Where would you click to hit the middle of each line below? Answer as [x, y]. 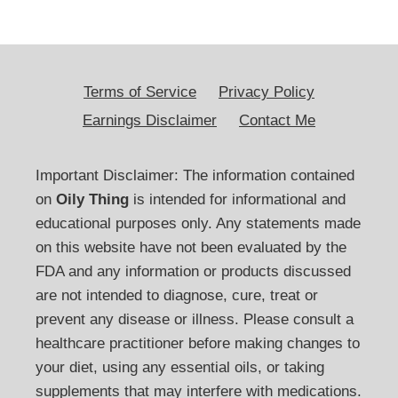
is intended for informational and [237, 200]
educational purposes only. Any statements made [198, 224]
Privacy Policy [267, 92]
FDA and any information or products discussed [193, 272]
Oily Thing [92, 200]
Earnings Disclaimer [150, 121]
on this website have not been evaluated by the [191, 248]
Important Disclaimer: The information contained [195, 176]
